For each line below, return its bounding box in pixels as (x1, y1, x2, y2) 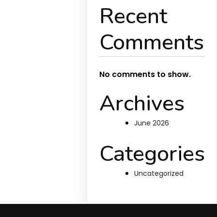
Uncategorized (134, 169, 184, 178)
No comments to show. (99, 69, 191, 80)
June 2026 (134, 118, 170, 128)
